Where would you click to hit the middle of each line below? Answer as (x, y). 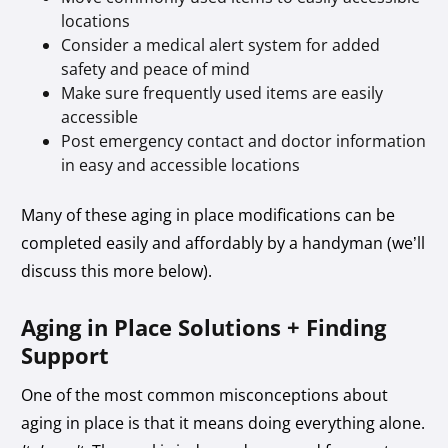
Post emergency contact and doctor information (244, 140)
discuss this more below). (119, 270)
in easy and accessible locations (181, 164)
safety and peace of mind (156, 68)
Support (65, 354)
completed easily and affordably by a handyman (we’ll (223, 242)
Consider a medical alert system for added (221, 44)
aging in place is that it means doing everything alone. (223, 422)
